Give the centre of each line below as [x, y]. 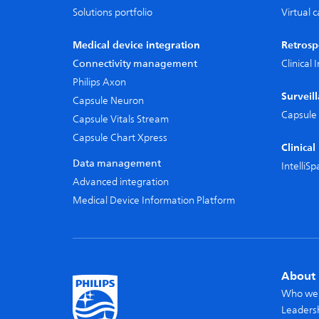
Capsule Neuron [108, 101]
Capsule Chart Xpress [120, 138]
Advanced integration [121, 182]
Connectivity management [135, 64]
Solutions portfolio [113, 12]
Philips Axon [99, 82]
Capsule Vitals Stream [121, 119]
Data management [117, 163]
